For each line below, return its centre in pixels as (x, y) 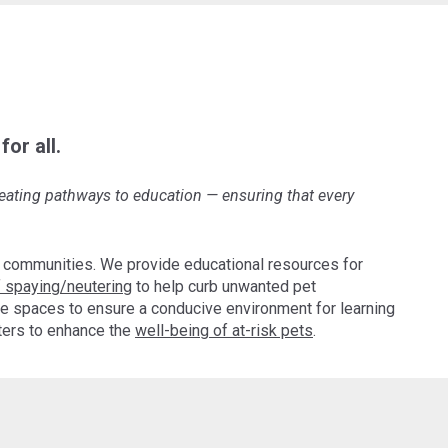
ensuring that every (288, 196)
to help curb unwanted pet (224, 287)
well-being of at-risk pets (224, 331)
